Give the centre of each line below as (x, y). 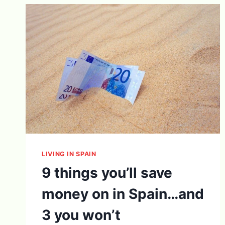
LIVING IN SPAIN (69, 154)
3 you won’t (81, 215)
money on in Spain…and (123, 194)
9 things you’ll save (107, 173)
